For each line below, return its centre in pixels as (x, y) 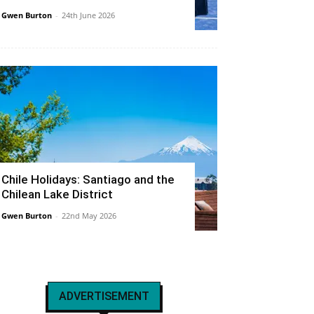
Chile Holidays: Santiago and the (88, 179)
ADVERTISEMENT (104, 296)
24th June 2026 (88, 15)
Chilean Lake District (57, 194)
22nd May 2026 (89, 215)
